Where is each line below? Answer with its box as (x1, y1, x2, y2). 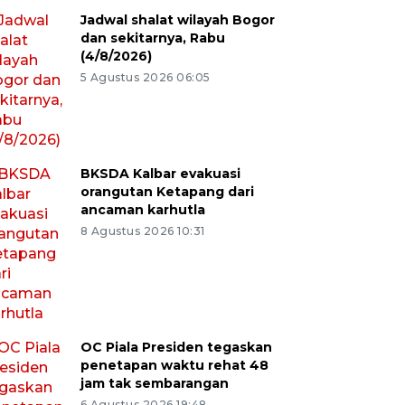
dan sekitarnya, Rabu (80, 30, 225, 46)
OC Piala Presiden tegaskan (80, 339, 272, 355)
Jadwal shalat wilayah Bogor (80, 12, 275, 28)
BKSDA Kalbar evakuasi (80, 165, 240, 182)
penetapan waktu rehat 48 (80, 357, 268, 373)
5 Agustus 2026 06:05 (80, 71, 211, 84)
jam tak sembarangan (80, 375, 229, 391)
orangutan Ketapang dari (80, 184, 254, 200)
